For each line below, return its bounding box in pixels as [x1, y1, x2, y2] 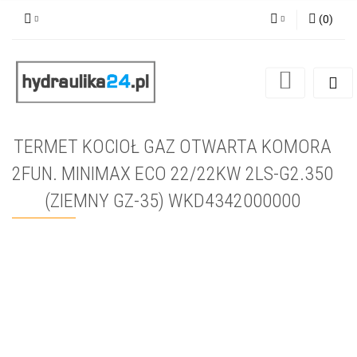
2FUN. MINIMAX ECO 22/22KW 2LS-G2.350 [12, 163, 333, 186]
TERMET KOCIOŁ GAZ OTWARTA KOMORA [14, 135, 331, 159]
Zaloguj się [232, 56, 284, 69]
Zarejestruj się [216, 79, 284, 92]
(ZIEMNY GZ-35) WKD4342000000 [45, 190, 300, 213]
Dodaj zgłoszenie [201, 102, 284, 115]
